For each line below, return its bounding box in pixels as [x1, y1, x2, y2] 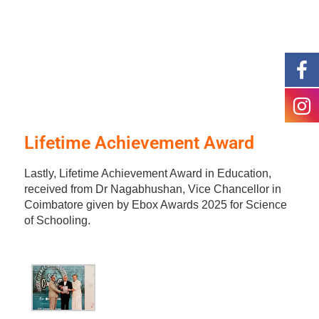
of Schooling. [23, 214, 90, 226]
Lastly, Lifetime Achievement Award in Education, [23, 167, 271, 179]
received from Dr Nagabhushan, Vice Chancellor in [23, 182, 281, 195]
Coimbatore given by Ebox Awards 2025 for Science [23, 198, 287, 211]
